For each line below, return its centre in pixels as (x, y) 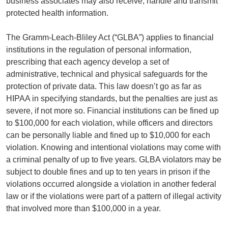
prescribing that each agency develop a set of (88, 62)
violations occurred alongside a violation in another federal (111, 184)
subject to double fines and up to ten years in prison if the (108, 172)
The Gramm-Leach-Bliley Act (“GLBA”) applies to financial (110, 37)
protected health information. (57, 13)
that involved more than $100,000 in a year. (83, 208)
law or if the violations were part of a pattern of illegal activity (114, 196)
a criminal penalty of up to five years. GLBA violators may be (114, 159)
